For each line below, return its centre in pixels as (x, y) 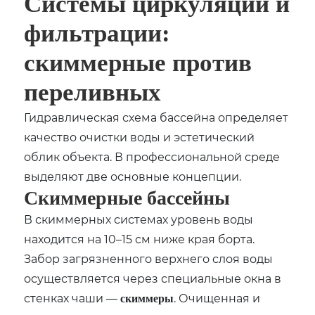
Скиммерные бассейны (127, 198)
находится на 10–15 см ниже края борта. (140, 238)
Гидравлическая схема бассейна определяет (156, 117)
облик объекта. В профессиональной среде (152, 156)
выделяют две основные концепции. (133, 176)
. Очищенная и (217, 297)
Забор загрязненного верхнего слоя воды (149, 258)
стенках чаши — (72, 297)
